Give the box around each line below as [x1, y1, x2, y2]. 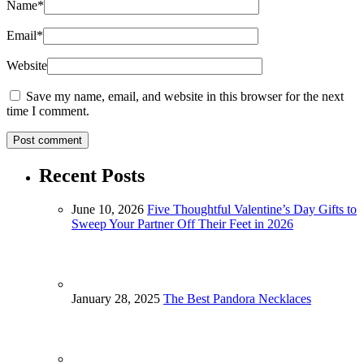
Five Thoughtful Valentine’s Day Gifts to [147, 202, 357, 217]
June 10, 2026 [71, 202, 144, 217]
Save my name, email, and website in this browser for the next [26, 89, 344, 103]
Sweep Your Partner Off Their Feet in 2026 [71, 217, 293, 232]
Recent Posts [39, 164, 145, 186]
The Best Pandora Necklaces [163, 292, 311, 306]
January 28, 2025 [71, 292, 160, 306]
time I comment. [6, 103, 89, 118]
